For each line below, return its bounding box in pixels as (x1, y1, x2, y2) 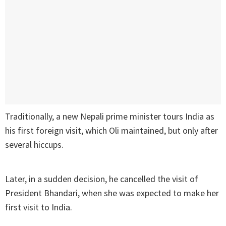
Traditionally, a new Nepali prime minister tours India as (5, 110, 214, 123)
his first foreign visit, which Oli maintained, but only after (5, 125, 218, 137)
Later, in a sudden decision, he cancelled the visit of (5, 173, 198, 185)
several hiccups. (5, 139, 64, 151)
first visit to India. (5, 201, 72, 213)
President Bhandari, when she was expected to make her (5, 187, 219, 199)
